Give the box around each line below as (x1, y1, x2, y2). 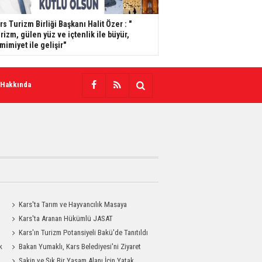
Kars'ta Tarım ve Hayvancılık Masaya (19, 200, 127, 209)
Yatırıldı (8, 214, 32, 223)
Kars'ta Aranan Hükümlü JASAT (19, 214, 113, 223)
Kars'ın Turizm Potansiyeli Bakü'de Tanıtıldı (19, 228, 149, 237)
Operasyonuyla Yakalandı (8, 228, 84, 237)
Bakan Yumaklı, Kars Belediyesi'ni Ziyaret (19, 242, 142, 251)
